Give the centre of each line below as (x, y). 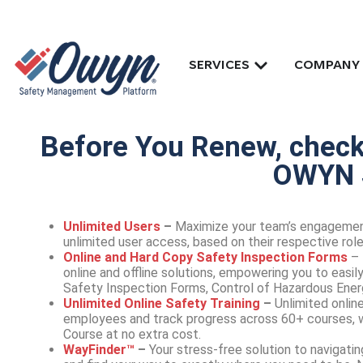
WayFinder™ (99, 350)
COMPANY (327, 65)
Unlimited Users (112, 226)
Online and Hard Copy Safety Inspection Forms (205, 257)
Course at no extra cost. (132, 334)
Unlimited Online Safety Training (162, 303)
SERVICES (220, 65)
